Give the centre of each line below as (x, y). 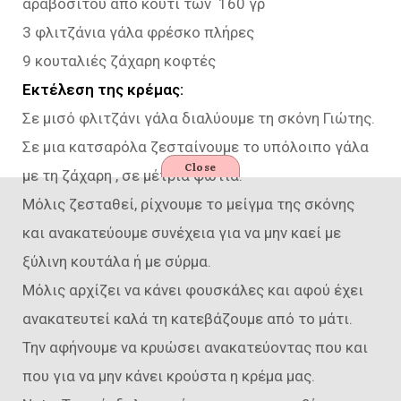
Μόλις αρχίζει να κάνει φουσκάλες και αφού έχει (193, 290)
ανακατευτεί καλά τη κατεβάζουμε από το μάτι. (188, 319)
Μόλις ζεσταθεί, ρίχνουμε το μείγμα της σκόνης (188, 205)
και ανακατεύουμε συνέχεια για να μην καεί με (182, 233)
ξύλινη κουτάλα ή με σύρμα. (117, 262)
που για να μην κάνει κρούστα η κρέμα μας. (169, 376)
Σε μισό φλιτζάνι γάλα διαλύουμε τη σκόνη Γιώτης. (199, 119)
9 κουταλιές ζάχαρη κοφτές (119, 61)
